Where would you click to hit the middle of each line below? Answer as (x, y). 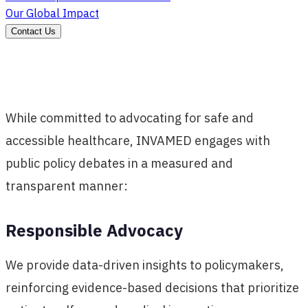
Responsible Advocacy (94, 230)
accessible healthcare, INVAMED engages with (138, 140)
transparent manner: (67, 186)
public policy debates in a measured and (119, 163)
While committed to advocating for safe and (130, 118)
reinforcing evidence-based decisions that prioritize (152, 287)
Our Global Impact (52, 13)
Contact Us (33, 31)
